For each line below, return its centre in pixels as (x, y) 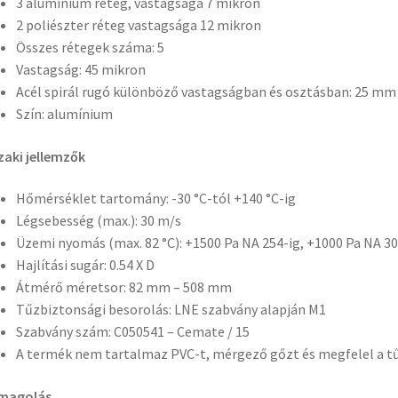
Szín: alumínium (64, 113)
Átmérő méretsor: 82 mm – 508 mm (123, 287)
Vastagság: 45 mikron (80, 69)
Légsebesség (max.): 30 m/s (98, 221)
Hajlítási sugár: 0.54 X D (85, 265)
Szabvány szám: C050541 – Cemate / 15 (132, 332)
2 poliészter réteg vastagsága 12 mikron (138, 24)
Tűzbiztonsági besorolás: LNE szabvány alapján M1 (171, 310)
